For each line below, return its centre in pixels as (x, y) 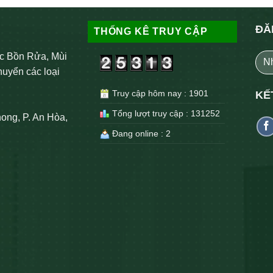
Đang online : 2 (140, 134)
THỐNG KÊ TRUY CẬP (151, 31)
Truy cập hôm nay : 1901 (159, 94)
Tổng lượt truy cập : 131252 (165, 114)
